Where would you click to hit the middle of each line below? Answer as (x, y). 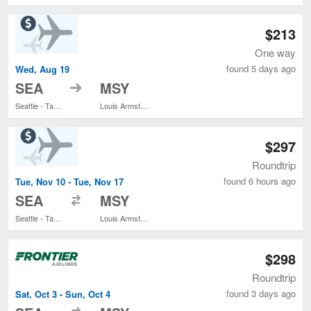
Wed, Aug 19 (42, 69)
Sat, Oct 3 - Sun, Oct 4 (63, 294)
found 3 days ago (261, 293)
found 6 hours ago (260, 180)
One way (275, 52)
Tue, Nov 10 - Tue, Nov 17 (69, 181)
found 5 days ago (261, 68)
